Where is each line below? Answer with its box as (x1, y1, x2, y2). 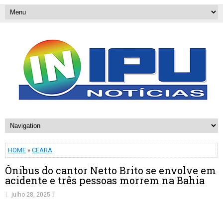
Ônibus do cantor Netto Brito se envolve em (5, 164, 216, 177)
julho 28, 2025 (11, 191, 50, 198)
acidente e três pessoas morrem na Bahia (5, 174, 205, 187)
